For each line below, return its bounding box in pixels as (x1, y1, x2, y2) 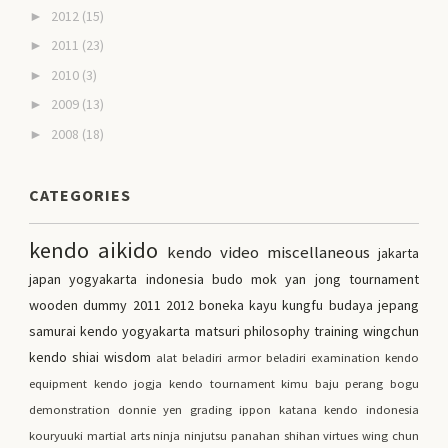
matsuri (194, 321, 240, 340)
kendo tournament (168, 375, 275, 391)
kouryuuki (29, 427, 84, 443)
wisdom (104, 347, 152, 366)
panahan (230, 427, 280, 443)
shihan (283, 427, 320, 443)
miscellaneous (266, 240, 370, 263)
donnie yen (117, 401, 183, 417)
